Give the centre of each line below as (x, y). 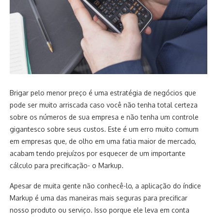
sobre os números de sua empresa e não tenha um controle (104, 117)
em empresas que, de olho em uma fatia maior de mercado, (103, 141)
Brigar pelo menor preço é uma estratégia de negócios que (103, 93)
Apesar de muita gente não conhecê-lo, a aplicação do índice (105, 186)
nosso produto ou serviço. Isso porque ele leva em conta (100, 210)
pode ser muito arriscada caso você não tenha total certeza (104, 105)
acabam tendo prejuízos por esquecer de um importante (98, 153)
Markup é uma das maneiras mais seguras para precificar (99, 198)
